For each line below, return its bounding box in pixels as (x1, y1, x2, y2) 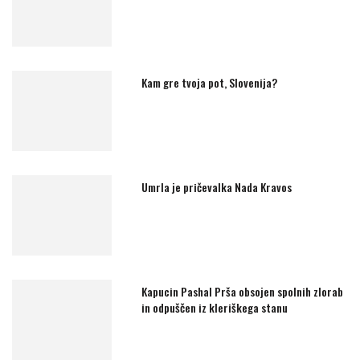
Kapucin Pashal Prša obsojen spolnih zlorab (141, 282, 344, 300)
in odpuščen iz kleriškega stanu (141, 298, 288, 316)
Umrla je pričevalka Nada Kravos (141, 178, 292, 195)
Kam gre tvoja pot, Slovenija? (141, 73, 278, 91)
